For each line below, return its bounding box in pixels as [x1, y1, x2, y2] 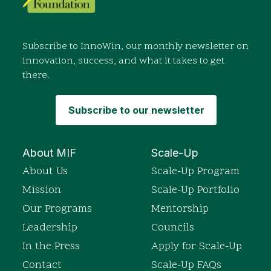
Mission [22, 183, 61, 198]
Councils [151, 220, 194, 236]
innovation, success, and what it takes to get [22, 54, 224, 68]
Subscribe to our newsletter [68, 104, 204, 117]
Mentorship [151, 201, 209, 217]
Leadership [22, 220, 77, 236]
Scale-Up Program [151, 164, 240, 180]
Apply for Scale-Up [151, 239, 242, 255]
